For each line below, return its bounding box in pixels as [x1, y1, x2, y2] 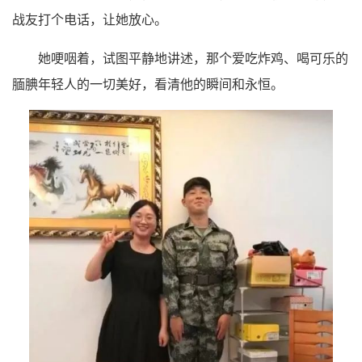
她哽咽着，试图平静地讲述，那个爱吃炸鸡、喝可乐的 [38, 49, 348, 68]
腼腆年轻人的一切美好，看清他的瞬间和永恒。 [12, 75, 284, 94]
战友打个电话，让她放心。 [12, 11, 167, 29]
